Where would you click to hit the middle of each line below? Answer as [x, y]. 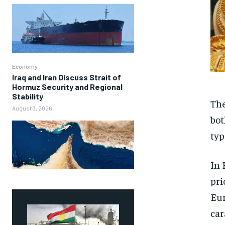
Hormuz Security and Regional [67, 86]
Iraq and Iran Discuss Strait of [67, 77]
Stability [28, 96]
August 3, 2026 [32, 108]
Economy [25, 66]
